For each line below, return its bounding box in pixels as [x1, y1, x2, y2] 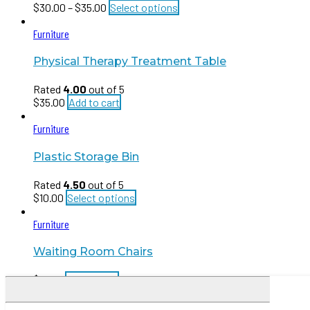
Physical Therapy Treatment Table [33, 55, 226, 69]
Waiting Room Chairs [33, 245, 153, 259]
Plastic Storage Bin [33, 149, 139, 163]
